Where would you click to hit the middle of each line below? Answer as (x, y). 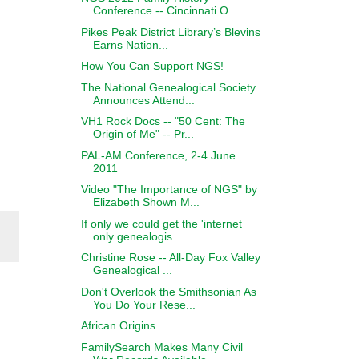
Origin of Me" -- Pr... (143, 134)
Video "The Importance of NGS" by (169, 189)
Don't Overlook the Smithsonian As (168, 291)
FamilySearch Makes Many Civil (161, 347)
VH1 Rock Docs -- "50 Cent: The (163, 121)
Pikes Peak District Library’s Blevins (170, 32)
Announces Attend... (143, 100)
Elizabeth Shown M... (146, 202)
